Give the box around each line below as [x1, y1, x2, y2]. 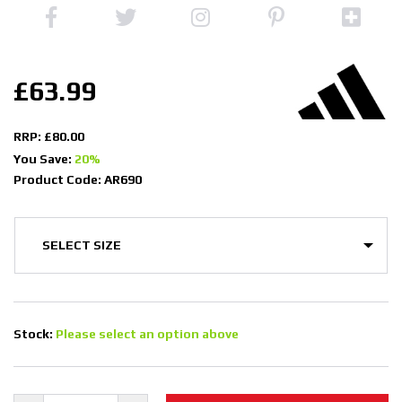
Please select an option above [56, 327, 239, 342]
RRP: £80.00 [13, 129, 84, 144]
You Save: [13, 152, 74, 167]
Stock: [13, 327, 56, 342]
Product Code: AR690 [13, 172, 142, 188]
